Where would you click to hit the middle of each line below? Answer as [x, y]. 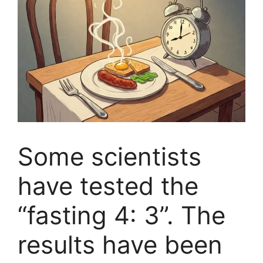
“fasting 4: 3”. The [122, 215]
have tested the [108, 186]
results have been [120, 245]
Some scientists [109, 157]
